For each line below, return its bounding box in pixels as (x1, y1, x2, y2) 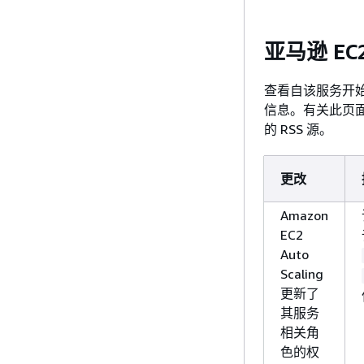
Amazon (280, 206, 328, 223)
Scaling (280, 265, 323, 282)
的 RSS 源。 (264, 120, 332, 137)
